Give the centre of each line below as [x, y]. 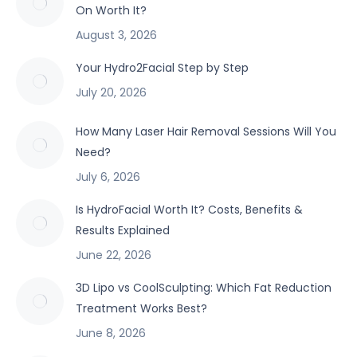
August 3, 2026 [116, 35]
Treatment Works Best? [141, 308]
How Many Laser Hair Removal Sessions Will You [206, 131]
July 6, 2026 [108, 177]
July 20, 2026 [111, 92]
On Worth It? [111, 10]
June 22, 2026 [114, 255]
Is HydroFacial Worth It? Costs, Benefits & [189, 210]
